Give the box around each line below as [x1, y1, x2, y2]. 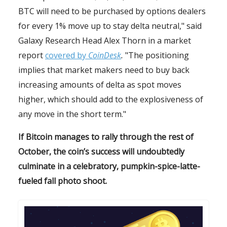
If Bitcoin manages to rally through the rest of [18, 131, 194, 143]
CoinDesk [88, 50, 121, 61]
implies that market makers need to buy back [18, 64, 190, 76]
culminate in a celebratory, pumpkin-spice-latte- [18, 161, 200, 172]
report [18, 50, 45, 61]
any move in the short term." [18, 108, 126, 120]
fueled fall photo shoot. [18, 175, 107, 187]
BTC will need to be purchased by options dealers [18, 6, 206, 17]
